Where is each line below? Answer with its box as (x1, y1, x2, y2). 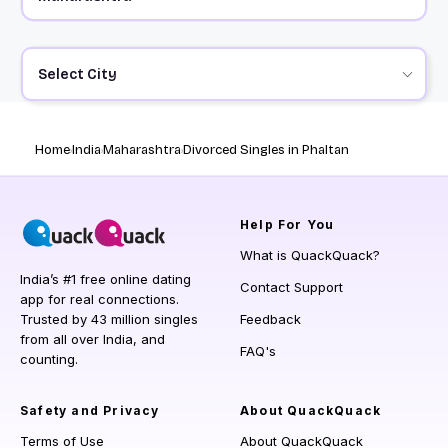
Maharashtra (103, 142, 181, 159)
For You (273, 217, 335, 233)
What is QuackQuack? (240, 247, 380, 264)
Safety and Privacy (20, 403, 160, 419)
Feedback (240, 311, 301, 328)
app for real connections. (20, 291, 179, 308)
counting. (20, 351, 78, 368)
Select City (37, 65, 117, 83)
